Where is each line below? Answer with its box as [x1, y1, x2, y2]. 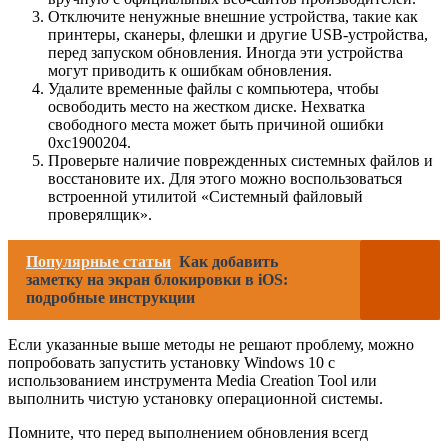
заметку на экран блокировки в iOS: [26, 271, 288, 289]
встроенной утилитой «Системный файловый [48, 188, 363, 206]
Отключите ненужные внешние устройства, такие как [48, 8, 418, 26]
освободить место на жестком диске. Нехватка [48, 98, 365, 116]
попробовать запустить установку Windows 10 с [8, 354, 335, 372]
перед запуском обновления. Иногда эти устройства [48, 44, 403, 62]
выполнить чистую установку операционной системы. [8, 390, 383, 408]
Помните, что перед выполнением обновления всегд [8, 424, 368, 442]
